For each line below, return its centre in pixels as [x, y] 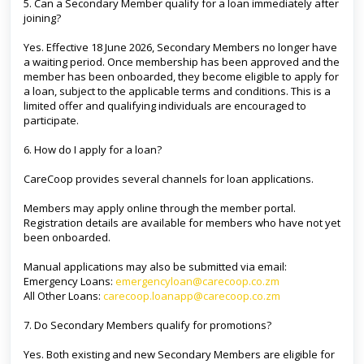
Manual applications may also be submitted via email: [155, 266]
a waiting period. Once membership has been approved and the [182, 62]
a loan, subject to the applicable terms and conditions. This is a [177, 91]
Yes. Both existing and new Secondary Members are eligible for [179, 354]
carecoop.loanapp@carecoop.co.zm [192, 296]
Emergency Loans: [69, 281]
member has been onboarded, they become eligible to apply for [181, 76]
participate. [51, 120]
